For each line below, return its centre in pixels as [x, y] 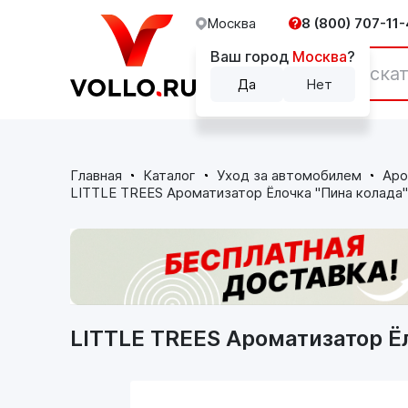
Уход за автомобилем [289, 175]
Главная [96, 175]
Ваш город [251, 56]
